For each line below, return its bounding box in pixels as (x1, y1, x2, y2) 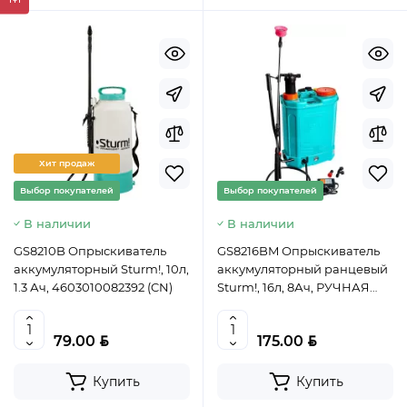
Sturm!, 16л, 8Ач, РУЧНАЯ (217, 280, 370, 295)
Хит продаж (39, 158, 94, 169)
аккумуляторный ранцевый (217, 262, 388, 277)
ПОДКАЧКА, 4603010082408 (217, 298, 391, 313)
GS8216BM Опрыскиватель (217, 243, 380, 259)
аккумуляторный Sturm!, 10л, (14, 262, 189, 277)
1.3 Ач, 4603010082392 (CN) (14, 280, 173, 295)
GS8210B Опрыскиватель (14, 243, 166, 259)
